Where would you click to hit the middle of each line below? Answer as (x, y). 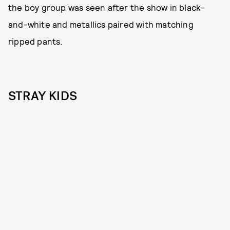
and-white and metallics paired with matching (101, 24)
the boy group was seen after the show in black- (107, 7)
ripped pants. (35, 41)
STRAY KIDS (43, 96)
